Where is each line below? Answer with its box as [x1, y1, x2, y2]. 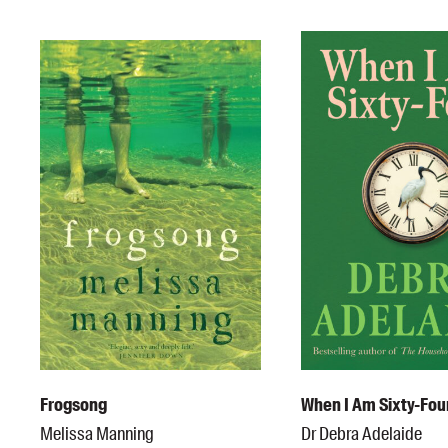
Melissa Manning [40, 421, 154, 446]
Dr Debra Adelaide [300, 421, 422, 446]
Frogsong [40, 392, 107, 417]
